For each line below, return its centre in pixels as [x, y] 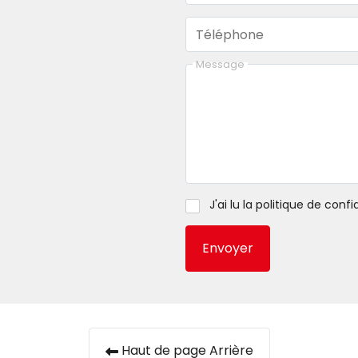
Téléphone [230, 34]
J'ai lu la [233, 205]
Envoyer [228, 249]
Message [220, 64]
